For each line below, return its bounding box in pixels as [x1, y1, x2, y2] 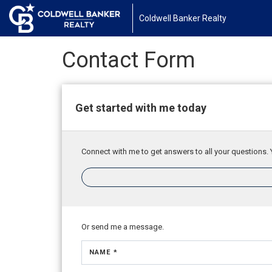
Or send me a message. [81, 222, 164, 231]
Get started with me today [75, 101, 206, 114]
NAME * [89, 248, 118, 256]
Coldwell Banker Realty [138, 13, 226, 23]
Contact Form [62, 47, 195, 73]
